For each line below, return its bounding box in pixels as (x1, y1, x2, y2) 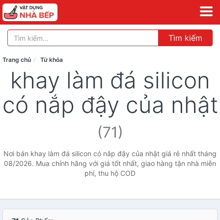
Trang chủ (2, 56, 31, 63)
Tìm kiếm (168, 33, 202, 43)
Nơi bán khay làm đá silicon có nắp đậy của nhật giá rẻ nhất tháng (3, 149, 217, 158)
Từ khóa (40, 56, 63, 63)
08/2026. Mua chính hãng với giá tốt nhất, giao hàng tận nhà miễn (4, 159, 216, 167)
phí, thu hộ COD (84, 169, 136, 177)
